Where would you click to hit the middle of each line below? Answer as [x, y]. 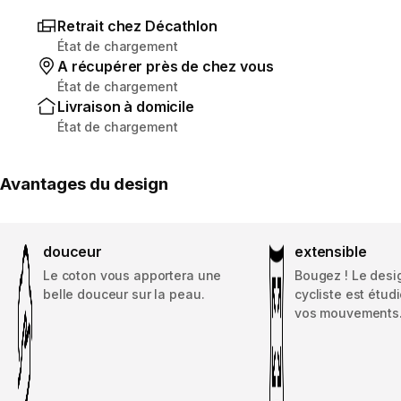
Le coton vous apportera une [132, 275]
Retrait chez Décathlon [137, 26]
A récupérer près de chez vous [166, 66]
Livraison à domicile [126, 106]
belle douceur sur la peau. [124, 294]
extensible [331, 251]
